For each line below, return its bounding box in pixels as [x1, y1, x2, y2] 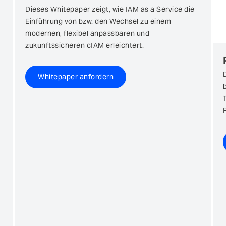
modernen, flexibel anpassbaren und [25, 28, 149, 38]
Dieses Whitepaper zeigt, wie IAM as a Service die [25, 4, 195, 14]
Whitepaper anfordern [38, 72, 114, 81]
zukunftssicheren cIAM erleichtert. [25, 40, 144, 50]
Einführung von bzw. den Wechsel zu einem [25, 16, 171, 26]
